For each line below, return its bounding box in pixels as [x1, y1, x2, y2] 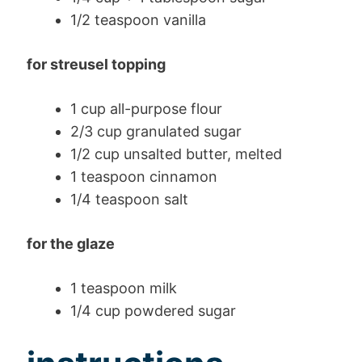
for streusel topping [27, 55, 166, 73]
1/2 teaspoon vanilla [70, 11, 206, 28]
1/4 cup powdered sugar [70, 301, 236, 319]
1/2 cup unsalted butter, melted [70, 145, 282, 162]
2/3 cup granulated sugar [70, 122, 242, 140]
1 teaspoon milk [70, 279, 177, 297]
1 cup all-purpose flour [70, 99, 222, 117]
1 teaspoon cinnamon [70, 167, 217, 185]
